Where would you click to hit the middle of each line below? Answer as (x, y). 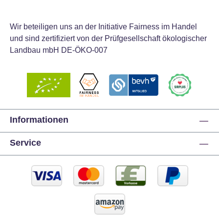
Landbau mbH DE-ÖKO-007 (59, 50)
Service (25, 143)
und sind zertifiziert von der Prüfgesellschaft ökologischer (108, 38)
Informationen (39, 120)
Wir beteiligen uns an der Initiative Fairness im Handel (103, 27)
